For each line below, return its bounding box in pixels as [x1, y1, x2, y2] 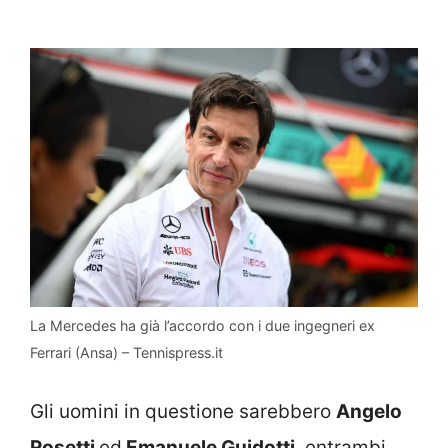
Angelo [336, 400, 402, 424]
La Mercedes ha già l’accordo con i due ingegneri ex [30, 316, 375, 334]
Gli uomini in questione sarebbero [30, 400, 336, 424]
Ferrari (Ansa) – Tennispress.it [30, 343, 223, 361]
